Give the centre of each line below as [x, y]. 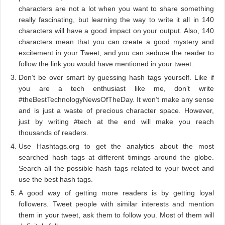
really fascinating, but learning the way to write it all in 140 [116, 19]
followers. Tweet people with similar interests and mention [116, 204]
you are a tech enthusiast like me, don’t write [116, 88]
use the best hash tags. [56, 179]
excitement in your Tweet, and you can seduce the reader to [116, 52]
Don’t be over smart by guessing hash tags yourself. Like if [116, 77]
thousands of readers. [54, 132]
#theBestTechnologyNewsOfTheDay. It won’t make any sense [116, 99]
